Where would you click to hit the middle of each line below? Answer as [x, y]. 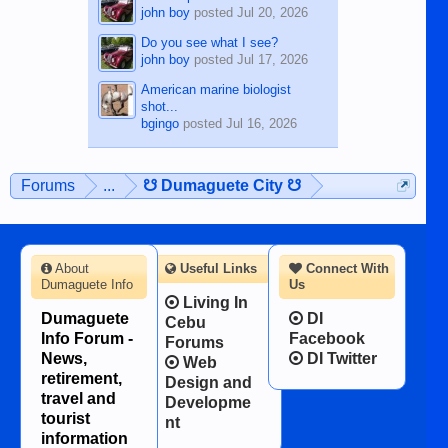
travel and [78, 399]
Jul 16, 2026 [261, 124]
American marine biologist [215, 90]
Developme [207, 403]
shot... [159, 107]
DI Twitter [339, 359]
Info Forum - [87, 339]
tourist [65, 419]
